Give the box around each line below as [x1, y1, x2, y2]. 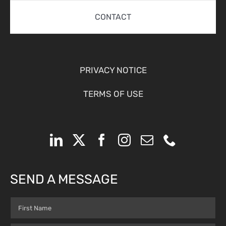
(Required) [11, 215, 43, 223]
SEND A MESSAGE [10, 172, 118, 187]
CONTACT [95, 12, 131, 22]
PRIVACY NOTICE [79, 65, 147, 76]
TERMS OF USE [83, 89, 143, 99]
